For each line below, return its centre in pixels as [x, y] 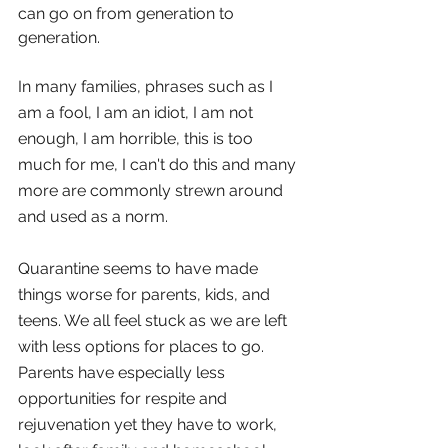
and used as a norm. [93, 217]
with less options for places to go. [143, 347]
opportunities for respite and [124, 399]
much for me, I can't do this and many [159, 165]
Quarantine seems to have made [140, 269]
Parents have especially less [123, 373]
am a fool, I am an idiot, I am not [137, 113]
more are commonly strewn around [152, 191]
